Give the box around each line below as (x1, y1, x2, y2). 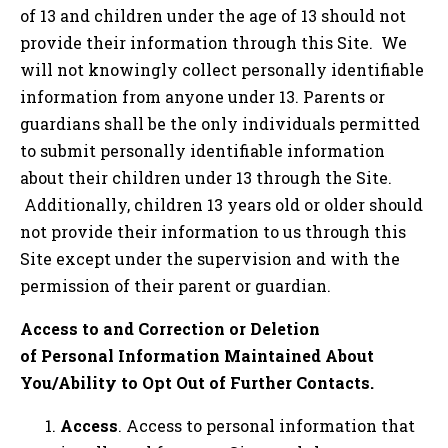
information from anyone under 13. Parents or (20, 85, 385, 107)
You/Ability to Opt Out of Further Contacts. (20, 371, 374, 393)
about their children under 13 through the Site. (20, 166, 392, 188)
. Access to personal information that (118, 414, 415, 436)
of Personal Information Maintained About (20, 344, 374, 366)
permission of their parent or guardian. (20, 274, 331, 296)
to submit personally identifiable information (20, 139, 385, 161)
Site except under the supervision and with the (20, 247, 400, 269)
